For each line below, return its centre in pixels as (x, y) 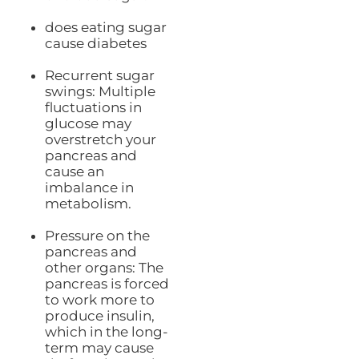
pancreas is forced (107, 284)
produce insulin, (99, 316)
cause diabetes (95, 44)
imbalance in (89, 188)
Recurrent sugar (99, 76)
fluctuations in (93, 108)
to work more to (99, 300)
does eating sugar (105, 28)
